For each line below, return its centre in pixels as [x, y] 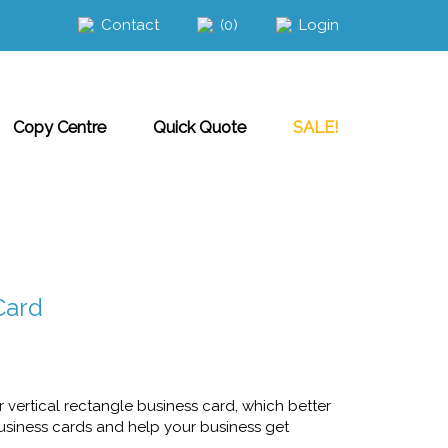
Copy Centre [60, 126]
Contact [130, 24]
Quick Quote [200, 126]
